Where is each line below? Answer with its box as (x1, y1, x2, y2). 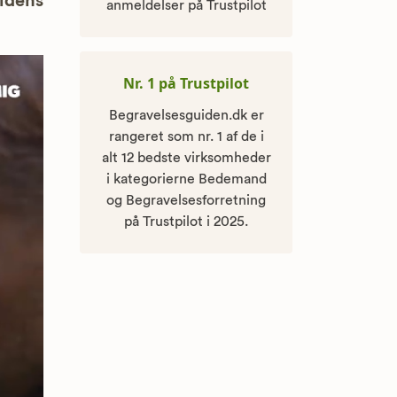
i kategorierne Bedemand (105, 172, 267, 187)
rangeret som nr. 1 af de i (108, 129, 264, 144)
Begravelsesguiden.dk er (108, 108, 264, 123)
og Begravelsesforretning (106, 193, 266, 208)
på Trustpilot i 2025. (124, 214, 248, 230)
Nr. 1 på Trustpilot (123, 74, 249, 94)
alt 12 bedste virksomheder (101, 151, 271, 166)
